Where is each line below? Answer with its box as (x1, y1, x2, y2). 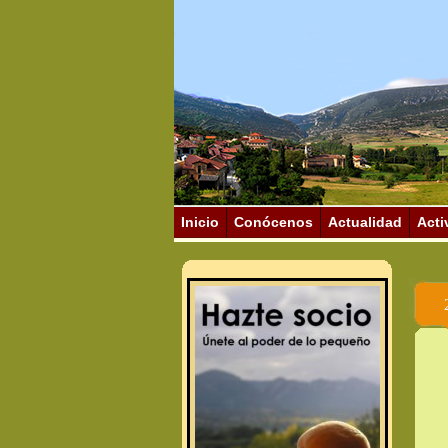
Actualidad (328, 214, 402, 230)
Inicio (181, 214, 219, 230)
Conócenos (234, 214, 313, 230)
